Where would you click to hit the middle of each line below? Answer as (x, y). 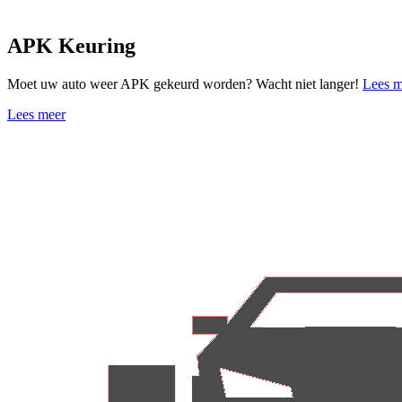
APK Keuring (71, 45)
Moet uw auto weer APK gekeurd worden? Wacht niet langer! (185, 83)
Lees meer (36, 114)
